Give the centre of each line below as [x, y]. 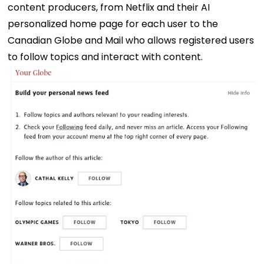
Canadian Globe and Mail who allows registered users [131, 40]
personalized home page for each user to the [113, 24]
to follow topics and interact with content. [105, 57]
